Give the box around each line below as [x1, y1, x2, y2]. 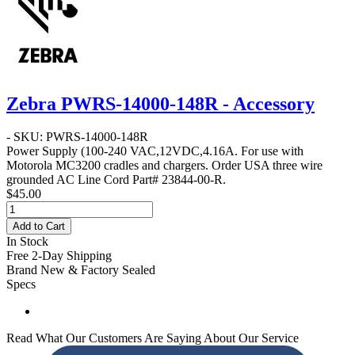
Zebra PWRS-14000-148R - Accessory [6, 93, 315, 114]
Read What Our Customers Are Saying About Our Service [6, 331, 299, 345]
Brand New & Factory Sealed [6, 263, 155, 277]
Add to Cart [13, 220, 65, 233]
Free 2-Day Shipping [6, 249, 112, 263]
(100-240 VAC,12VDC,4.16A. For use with [78, 144, 303, 158]
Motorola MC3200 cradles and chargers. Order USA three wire [6, 158, 323, 173]
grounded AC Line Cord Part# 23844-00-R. [6, 173, 226, 187]
